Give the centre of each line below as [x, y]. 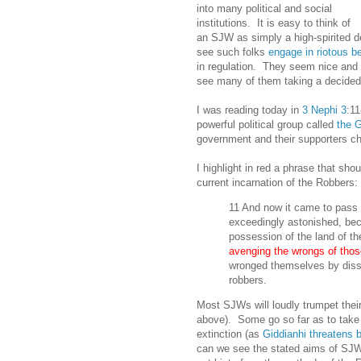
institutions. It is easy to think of [274, 23]
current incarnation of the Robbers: [277, 182]
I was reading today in [249, 110]
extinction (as [230, 334]
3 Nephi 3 [324, 110]
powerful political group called [267, 124]
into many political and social [264, 8]
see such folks [232, 52]
